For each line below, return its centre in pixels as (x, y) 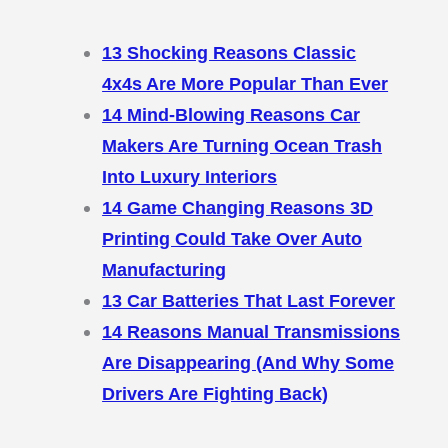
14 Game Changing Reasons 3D (238, 208)
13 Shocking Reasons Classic (229, 53)
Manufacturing (164, 270)
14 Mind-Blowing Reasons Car (231, 115)
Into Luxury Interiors (190, 177)
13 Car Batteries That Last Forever (249, 301)
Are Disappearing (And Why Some (248, 363)
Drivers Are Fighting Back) (215, 394)
